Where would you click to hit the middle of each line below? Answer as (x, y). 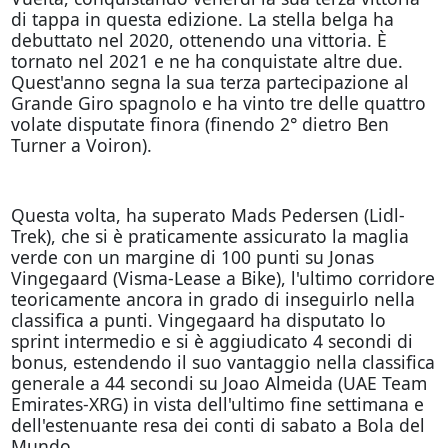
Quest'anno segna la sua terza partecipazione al (209, 81)
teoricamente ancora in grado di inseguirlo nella (212, 298)
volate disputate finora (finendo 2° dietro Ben (199, 123)
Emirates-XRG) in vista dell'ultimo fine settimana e (217, 403)
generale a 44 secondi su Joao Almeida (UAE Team (218, 382)
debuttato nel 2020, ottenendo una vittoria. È (198, 39)
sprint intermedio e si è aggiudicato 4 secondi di (211, 340)
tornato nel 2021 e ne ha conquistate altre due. (206, 60)
